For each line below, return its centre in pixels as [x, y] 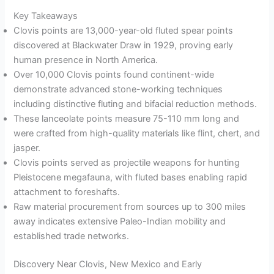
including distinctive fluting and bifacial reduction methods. [135, 104]
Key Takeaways [46, 16]
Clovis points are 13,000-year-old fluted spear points [124, 31]
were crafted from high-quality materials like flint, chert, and [137, 134]
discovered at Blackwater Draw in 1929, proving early [124, 46]
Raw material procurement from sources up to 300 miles [130, 207]
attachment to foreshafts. [67, 192]
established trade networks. [72, 236]
